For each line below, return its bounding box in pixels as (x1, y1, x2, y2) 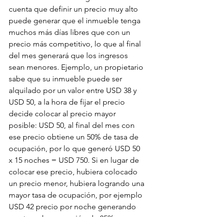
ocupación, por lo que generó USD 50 (9, 144, 142, 154)
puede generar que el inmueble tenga (9, 16, 142, 26)
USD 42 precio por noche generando (9, 202, 138, 212)
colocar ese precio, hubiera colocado (9, 167, 139, 177)
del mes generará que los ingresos (9, 51, 130, 61)
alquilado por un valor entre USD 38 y (9, 86, 139, 95)
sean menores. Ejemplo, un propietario (9, 62, 145, 72)
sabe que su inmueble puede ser (9, 74, 124, 84)
